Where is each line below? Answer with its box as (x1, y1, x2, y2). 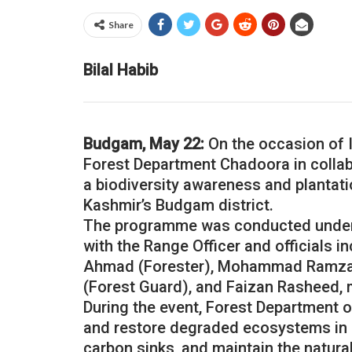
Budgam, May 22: (83, 134, 204, 153)
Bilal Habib (83, 60, 158, 79)
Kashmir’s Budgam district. (83, 195, 273, 214)
